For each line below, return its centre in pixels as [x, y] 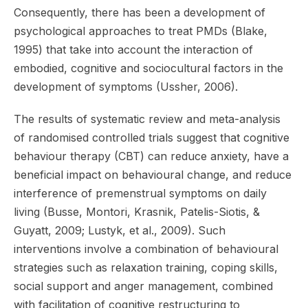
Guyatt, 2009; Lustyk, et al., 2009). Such [120, 230]
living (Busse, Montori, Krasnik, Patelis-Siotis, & [137, 211]
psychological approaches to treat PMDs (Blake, [141, 31]
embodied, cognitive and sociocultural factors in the [148, 68]
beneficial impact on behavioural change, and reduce [153, 174]
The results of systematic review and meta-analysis [147, 119]
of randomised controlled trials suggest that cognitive [152, 137]
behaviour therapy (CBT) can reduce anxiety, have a [151, 156]
